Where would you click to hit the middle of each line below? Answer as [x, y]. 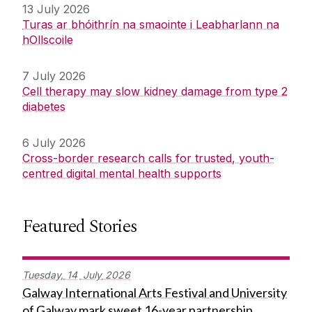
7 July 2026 [54, 76]
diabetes [44, 107]
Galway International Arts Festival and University [155, 293]
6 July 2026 [54, 143]
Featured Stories [80, 227]
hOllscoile [48, 40]
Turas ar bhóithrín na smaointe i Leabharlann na [151, 25]
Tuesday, [43, 275]
